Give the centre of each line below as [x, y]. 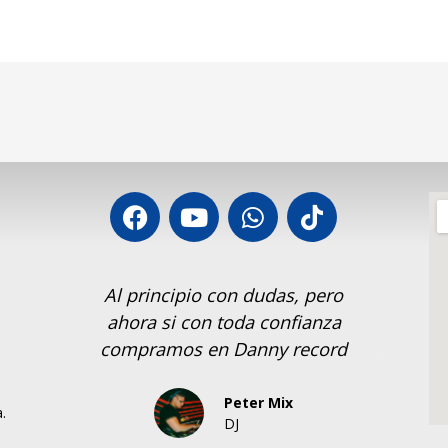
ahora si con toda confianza [223, 322]
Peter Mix [259, 402]
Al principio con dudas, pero [224, 295]
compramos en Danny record [224, 349]
